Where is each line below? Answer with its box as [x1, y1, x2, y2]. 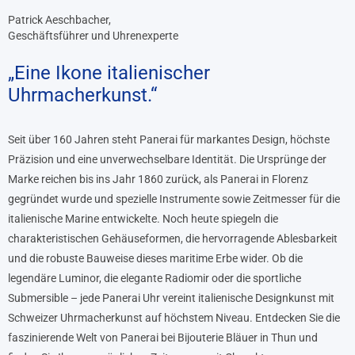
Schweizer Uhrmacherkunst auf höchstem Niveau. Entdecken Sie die [8, 311, 340, 325]
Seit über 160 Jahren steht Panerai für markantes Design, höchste [8, 133, 330, 147]
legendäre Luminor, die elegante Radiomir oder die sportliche [8, 272, 301, 285]
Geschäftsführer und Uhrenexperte [8, 29, 178, 43]
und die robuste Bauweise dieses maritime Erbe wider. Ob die [8, 252, 303, 265]
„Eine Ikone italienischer [8, 62, 210, 85]
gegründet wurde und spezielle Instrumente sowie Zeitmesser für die [8, 193, 340, 206]
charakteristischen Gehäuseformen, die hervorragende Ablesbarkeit [8, 232, 338, 246]
